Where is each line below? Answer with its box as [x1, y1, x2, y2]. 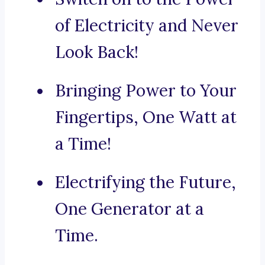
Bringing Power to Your [55, 80, 237, 102]
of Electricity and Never [55, 15, 238, 37]
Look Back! [55, 41, 138, 63]
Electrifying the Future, [55, 172, 236, 193]
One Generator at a [55, 198, 204, 220]
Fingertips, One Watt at [55, 106, 237, 128]
